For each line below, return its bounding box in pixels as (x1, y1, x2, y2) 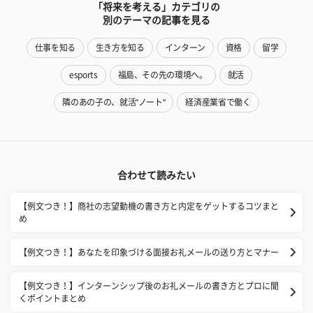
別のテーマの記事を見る (103, 15, 210, 25)
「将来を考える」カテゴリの (93, 1, 220, 12)
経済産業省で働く (185, 97, 251, 106)
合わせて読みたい (117, 170, 196, 180)
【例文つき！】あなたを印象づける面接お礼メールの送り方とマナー (19, 247, 279, 256)
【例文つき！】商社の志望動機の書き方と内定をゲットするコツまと (19, 201, 279, 210)
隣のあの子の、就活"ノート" (62, 97, 166, 106)
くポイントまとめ (19, 293, 86, 303)
